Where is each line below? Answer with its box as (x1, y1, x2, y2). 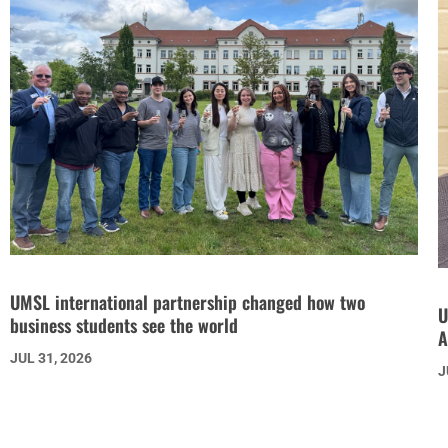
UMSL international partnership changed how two (9, 289, 365, 316)
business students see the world (9, 312, 238, 339)
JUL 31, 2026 (9, 350, 92, 367)
